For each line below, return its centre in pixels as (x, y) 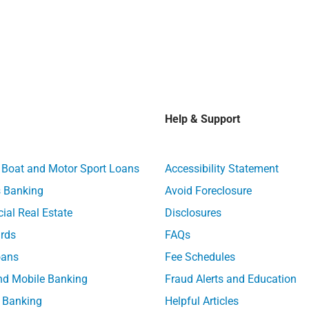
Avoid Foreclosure (208, 190)
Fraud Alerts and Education (230, 279)
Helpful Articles (201, 301)
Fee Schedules (200, 257)
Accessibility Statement (221, 168)
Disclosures (193, 212)
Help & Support (202, 119)
